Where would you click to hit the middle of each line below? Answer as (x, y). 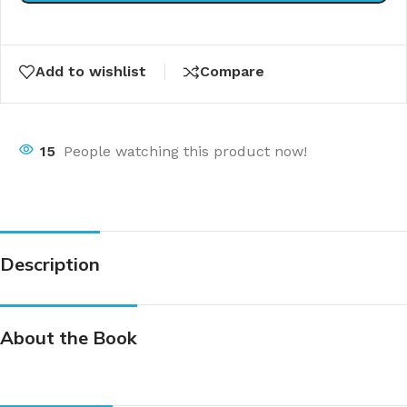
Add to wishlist (91, 71)
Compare (232, 71)
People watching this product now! (185, 151)
